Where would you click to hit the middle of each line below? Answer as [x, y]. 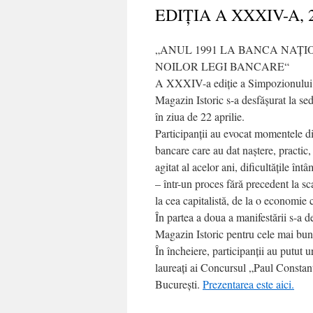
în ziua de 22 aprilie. [200, 116]
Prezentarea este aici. [248, 284]
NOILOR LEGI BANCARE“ [222, 66]
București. [179, 284]
